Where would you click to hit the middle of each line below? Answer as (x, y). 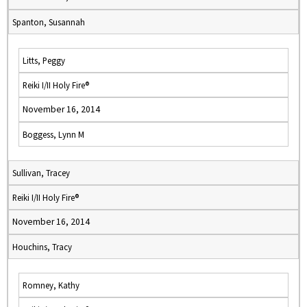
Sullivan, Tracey (41, 173)
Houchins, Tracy (42, 247)
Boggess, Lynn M (53, 134)
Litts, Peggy (44, 60)
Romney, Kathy (51, 285)
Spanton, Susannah (49, 22)
